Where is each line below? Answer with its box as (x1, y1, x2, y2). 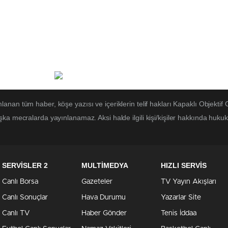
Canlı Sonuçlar (2, 194, 48, 202)
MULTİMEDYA (81, 161, 128, 170)
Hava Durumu (81, 194, 126, 202)
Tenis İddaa (161, 210, 196, 217)
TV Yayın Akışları (161, 178, 216, 186)
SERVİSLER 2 (2, 161, 48, 170)
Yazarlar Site (161, 194, 201, 202)
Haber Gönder (81, 210, 127, 217)
